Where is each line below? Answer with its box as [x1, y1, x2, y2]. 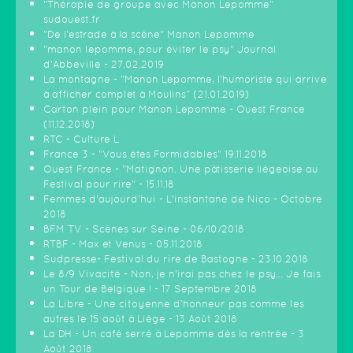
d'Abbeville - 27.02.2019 [43, 58, 164, 70]
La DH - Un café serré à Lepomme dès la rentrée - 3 [43, 328, 304, 340]
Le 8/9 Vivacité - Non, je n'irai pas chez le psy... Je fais [43, 268, 321, 280]
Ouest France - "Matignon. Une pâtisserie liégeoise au [43, 163, 318, 175]
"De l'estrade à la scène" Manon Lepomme [43, 28, 255, 40]
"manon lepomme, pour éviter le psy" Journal [43, 43, 276, 55]
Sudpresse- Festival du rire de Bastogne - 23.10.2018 [43, 253, 308, 265]
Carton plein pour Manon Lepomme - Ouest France [43, 103, 305, 115]
